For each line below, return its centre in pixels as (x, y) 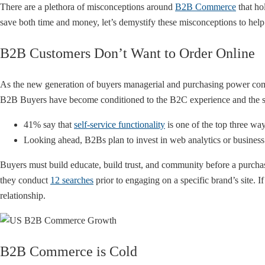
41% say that (49, 124)
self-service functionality (119, 124)
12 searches (72, 180)
